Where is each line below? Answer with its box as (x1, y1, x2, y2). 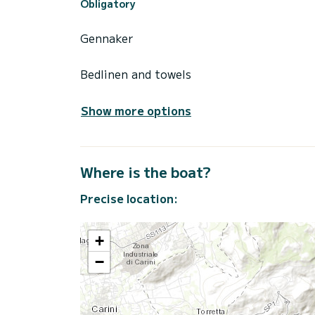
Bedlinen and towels (80, 65, 191, 82)
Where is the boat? (80, 161, 211, 182)
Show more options (81, 101, 191, 119)
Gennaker (80, 29, 133, 46)
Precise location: (80, 189, 178, 207)
